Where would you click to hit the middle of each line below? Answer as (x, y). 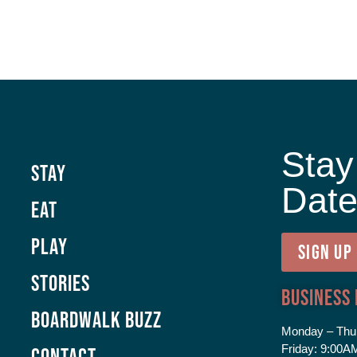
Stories (61, 283)
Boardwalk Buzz (97, 320)
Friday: (299, 349)
